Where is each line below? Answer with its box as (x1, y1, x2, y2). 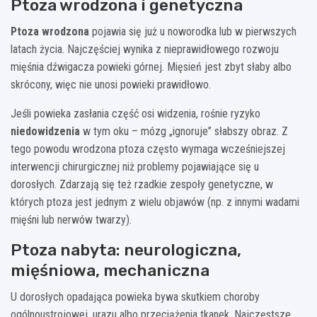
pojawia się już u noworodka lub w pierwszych (89, 24, 296, 38)
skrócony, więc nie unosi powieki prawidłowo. (11, 77, 211, 91)
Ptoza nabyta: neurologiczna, (11, 239, 241, 260)
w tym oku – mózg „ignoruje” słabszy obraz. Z (80, 124, 288, 138)
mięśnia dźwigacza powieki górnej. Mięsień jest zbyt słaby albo (11, 59, 292, 74)
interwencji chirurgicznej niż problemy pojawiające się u (11, 159, 259, 173)
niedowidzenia (11, 124, 80, 138)
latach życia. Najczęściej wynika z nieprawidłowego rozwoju (11, 42, 279, 56)
